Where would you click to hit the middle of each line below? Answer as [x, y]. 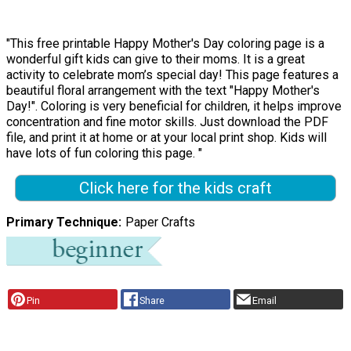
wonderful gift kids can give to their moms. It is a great [156, 60]
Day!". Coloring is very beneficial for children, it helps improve [174, 107]
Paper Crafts [160, 223]
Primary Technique [62, 223]
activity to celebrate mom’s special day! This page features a [172, 75]
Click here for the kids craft [175, 188]
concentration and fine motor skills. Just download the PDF [167, 122]
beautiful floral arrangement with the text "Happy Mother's [163, 91]
